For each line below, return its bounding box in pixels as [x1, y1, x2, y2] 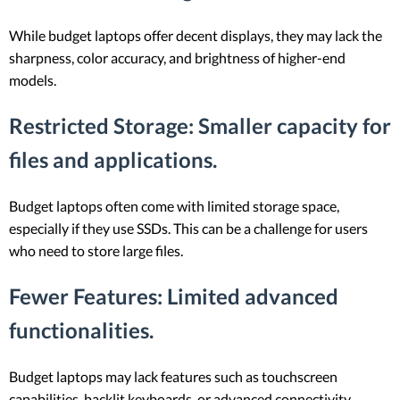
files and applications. [9, 146, 217, 173]
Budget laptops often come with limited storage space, [9, 197, 339, 215]
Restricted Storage [9, 112, 188, 139]
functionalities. [9, 317, 154, 344]
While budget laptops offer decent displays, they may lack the [9, 27, 382, 45]
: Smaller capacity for [188, 112, 391, 139]
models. [9, 71, 56, 89]
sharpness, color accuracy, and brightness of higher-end [9, 49, 346, 67]
